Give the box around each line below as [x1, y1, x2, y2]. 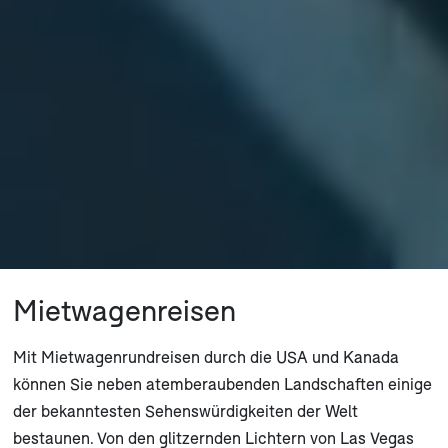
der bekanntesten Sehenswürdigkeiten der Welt [12, 400, 358, 420]
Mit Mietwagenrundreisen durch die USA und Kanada [12, 346, 399, 366]
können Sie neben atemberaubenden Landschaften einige [12, 373, 432, 393]
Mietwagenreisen [12, 292, 236, 327]
